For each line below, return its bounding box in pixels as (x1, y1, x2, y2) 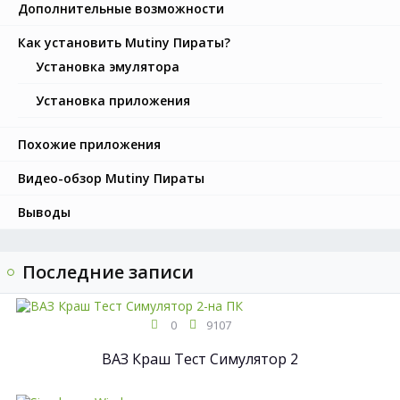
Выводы (18, 204, 71, 221)
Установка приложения (36, 92, 190, 109)
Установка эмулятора (36, 58, 179, 75)
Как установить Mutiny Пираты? (18, 34, 230, 51)
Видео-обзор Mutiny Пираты (18, 170, 204, 187)
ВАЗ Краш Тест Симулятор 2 (102, 349, 298, 369)
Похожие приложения (18, 136, 161, 153)
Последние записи (22, 260, 194, 284)
